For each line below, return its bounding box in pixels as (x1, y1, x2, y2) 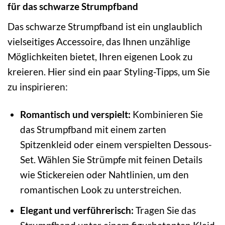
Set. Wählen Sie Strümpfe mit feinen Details (20, 153, 202, 165)
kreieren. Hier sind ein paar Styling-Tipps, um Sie (8, 65, 210, 77)
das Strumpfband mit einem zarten (20, 123, 166, 135)
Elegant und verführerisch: (20, 204, 134, 216)
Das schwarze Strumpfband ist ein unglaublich (8, 20, 202, 32)
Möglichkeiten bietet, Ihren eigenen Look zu (8, 50, 193, 62)
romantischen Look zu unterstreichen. (20, 183, 181, 195)
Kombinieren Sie (130, 108, 203, 120)
